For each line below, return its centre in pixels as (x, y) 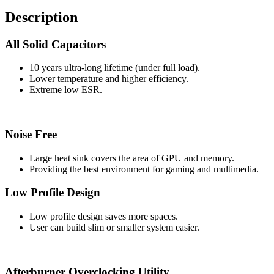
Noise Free (31, 134)
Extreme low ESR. (66, 90)
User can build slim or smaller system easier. (114, 228)
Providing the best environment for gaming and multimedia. (144, 169)
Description (41, 17)
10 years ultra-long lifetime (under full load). (115, 68)
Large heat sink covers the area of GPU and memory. (132, 158)
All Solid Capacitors (55, 44)
